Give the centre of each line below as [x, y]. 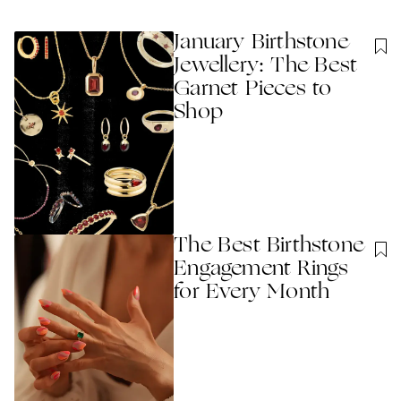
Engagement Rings [261, 269]
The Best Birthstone [269, 246]
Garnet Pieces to [253, 90]
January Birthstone [261, 43]
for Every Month [252, 292]
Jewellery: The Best [266, 66]
